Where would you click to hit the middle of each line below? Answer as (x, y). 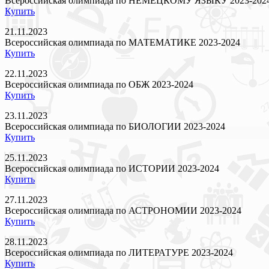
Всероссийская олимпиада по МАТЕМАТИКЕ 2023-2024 (122, 42)
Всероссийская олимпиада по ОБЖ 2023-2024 (99, 84)
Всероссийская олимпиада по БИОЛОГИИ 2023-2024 (115, 126)
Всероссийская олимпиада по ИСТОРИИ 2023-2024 (112, 168)
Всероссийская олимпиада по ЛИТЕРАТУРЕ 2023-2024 (119, 252)
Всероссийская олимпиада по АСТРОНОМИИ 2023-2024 (123, 210)
